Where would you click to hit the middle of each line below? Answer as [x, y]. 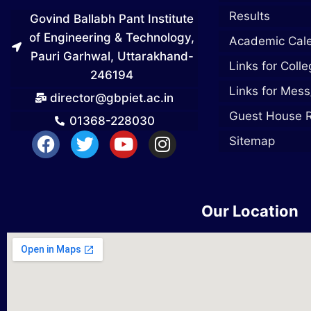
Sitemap [252, 141]
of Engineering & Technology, [112, 37]
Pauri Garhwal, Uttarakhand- [112, 56]
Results [250, 16]
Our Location [250, 211]
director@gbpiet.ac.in [112, 98]
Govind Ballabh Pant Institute [112, 18]
